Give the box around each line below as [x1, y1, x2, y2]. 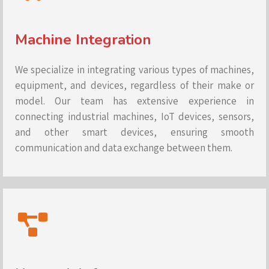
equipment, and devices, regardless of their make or [15, 78, 254, 92]
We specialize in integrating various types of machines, [15, 62, 254, 76]
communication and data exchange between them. [15, 141, 232, 154]
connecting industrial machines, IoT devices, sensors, [15, 109, 254, 123]
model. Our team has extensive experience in [15, 94, 254, 107]
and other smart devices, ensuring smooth [15, 125, 254, 139]
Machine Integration [15, 29, 151, 49]
